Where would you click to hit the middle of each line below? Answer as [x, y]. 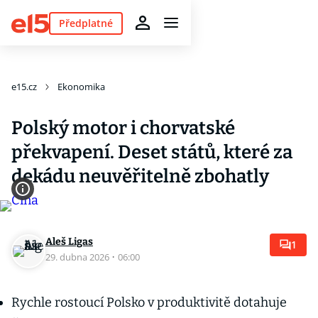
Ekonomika [81, 87]
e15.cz [24, 87]
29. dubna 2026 [78, 257]
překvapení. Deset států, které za [152, 152]
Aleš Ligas [69, 242]
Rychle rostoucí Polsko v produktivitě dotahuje [149, 302]
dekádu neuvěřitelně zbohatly [140, 176]
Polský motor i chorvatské [123, 128]
